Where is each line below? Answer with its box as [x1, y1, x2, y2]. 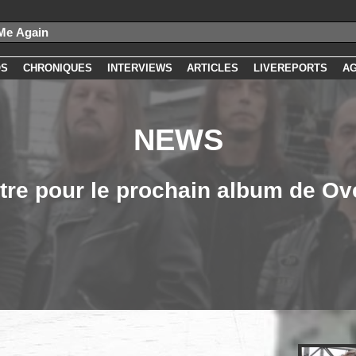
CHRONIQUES [22, 62, 92, 74]
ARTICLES [187, 62, 239, 74]
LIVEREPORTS [253, 62, 328, 74]
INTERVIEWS [106, 62, 172, 74]
